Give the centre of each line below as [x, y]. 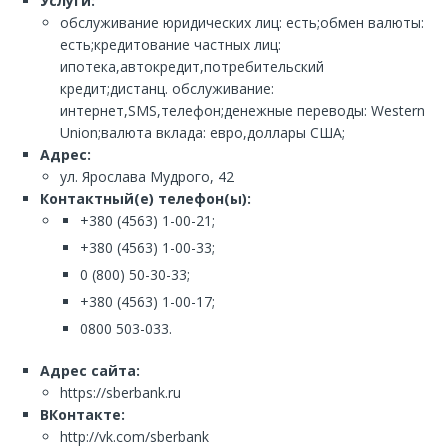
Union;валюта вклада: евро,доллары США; [202, 132]
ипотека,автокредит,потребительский [192, 66]
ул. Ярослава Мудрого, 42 [147, 176]
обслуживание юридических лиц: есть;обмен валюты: [242, 22]
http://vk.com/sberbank [134, 436]
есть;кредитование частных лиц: [170, 44]
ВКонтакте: [82, 414]
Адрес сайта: [90, 370]
